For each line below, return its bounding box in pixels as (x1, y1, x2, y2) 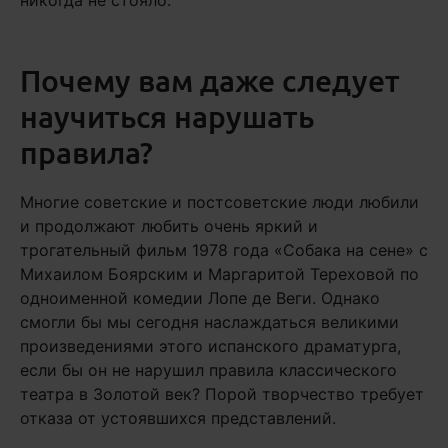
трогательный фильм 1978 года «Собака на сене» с (20, 240, 428, 260)
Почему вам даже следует (20, 61, 400, 99)
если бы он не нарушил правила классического (20, 360, 397, 380)
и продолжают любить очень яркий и (20, 216, 318, 236)
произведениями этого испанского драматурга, (20, 336, 401, 356)
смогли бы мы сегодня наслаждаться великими (20, 312, 399, 332)
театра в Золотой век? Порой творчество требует (20, 384, 424, 404)
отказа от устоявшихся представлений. (20, 408, 336, 428)
